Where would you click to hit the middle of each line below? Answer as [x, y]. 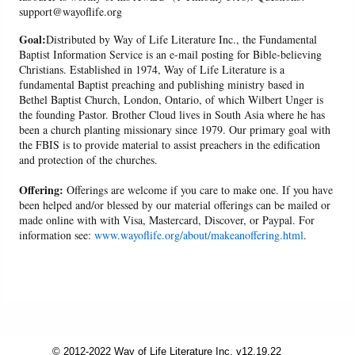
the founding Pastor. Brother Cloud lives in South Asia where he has [172, 114]
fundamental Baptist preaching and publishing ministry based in [162, 84]
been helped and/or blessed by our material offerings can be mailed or [175, 204]
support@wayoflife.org [71, 11]
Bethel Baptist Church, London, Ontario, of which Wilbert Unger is [172, 99]
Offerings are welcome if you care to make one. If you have [198, 189]
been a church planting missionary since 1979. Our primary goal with [175, 129]
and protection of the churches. [89, 159]
